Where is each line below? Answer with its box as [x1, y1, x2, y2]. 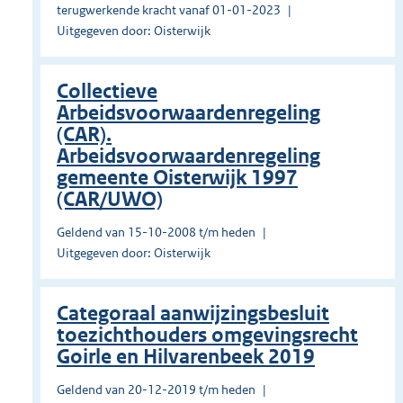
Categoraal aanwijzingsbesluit [57, 301, 329, 327]
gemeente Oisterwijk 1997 [57, 166, 298, 191]
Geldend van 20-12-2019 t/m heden [57, 381, 255, 399]
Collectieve [57, 79, 157, 104]
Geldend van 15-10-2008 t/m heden [57, 224, 255, 241]
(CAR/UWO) [57, 187, 163, 212]
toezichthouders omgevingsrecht [57, 323, 358, 348]
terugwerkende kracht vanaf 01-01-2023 [57, 2, 281, 19]
